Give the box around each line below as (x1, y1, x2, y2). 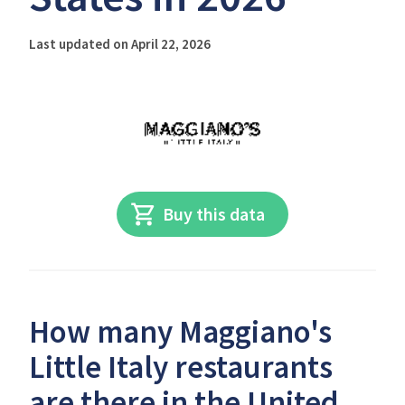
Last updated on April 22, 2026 (29, 35, 211, 52)
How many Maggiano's (29, 312, 332, 352)
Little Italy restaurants (29, 347, 333, 387)
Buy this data (163, 202, 266, 225)
